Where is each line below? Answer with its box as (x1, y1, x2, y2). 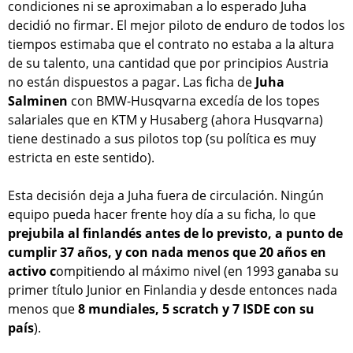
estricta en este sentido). (8, 149, 154, 167)
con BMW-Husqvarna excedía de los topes (71, 92, 320, 110)
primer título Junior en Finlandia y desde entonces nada (8, 281, 337, 299)
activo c (8, 262, 56, 281)
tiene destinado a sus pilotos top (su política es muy (8, 130, 316, 148)
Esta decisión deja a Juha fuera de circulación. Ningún (8, 187, 324, 205)
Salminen (8, 92, 71, 110)
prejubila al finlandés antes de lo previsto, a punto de (8, 225, 343, 243)
